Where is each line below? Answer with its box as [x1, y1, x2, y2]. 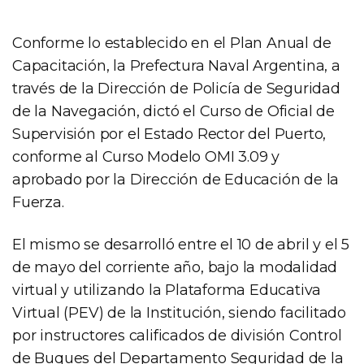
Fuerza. [12, 193, 64, 211]
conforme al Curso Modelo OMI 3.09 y [12, 147, 279, 166]
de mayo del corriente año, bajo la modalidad [12, 258, 338, 276]
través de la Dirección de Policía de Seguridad [12, 79, 340, 97]
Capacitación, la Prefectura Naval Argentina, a [12, 56, 340, 75]
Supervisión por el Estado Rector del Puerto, [12, 124, 327, 143]
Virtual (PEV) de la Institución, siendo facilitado [12, 303, 346, 322]
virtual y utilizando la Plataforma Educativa [12, 280, 322, 299]
